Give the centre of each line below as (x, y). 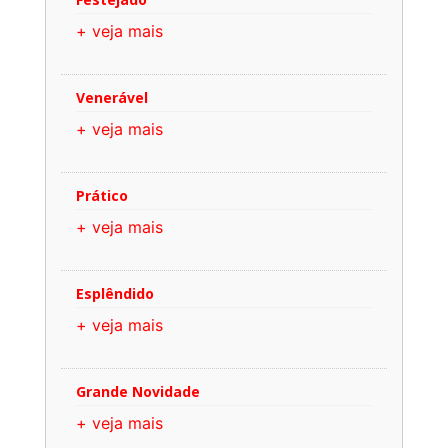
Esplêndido (115, 293)
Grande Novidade (138, 391)
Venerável (112, 97)
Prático (102, 195)
